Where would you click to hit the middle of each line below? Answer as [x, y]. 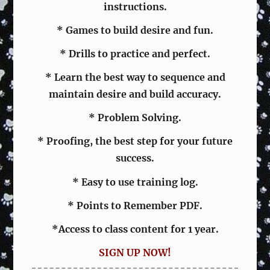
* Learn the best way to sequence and [135, 77]
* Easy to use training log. [135, 182]
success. [135, 158]
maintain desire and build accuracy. [135, 94]
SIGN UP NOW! [135, 253]
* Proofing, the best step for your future [135, 141]
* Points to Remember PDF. [135, 205]
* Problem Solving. [135, 118]
